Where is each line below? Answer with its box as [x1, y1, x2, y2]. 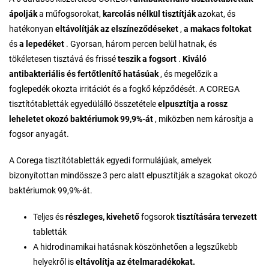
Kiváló [183, 54, 207, 64]
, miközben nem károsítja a [153, 114, 253, 124]
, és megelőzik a [159, 69, 218, 79]
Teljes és [33, 212, 65, 222]
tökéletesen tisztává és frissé [9, 54, 118, 64]
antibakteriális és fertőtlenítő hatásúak [9, 69, 159, 79]
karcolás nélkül [103, 9, 160, 19]
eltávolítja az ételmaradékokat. [76, 257, 195, 267]
